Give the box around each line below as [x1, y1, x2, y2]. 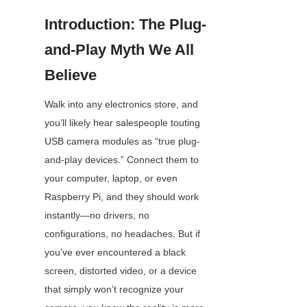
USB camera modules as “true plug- [45, 136, 200, 147]
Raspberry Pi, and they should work [45, 191, 199, 203]
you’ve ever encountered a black [45, 247, 186, 258]
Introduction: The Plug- [45, 16, 206, 34]
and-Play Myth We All [45, 41, 194, 59]
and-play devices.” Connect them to [45, 154, 199, 166]
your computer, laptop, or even [45, 173, 177, 184]
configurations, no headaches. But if [45, 228, 200, 240]
